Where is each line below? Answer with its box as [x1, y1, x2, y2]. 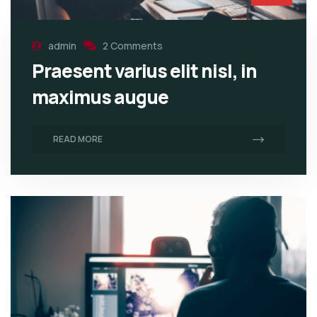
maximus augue [32, 84, 168, 110]
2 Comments [103, 39, 163, 53]
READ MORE [53, 133, 103, 146]
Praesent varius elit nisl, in [32, 58, 257, 84]
